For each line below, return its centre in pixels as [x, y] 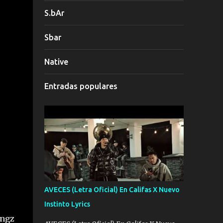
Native [56, 62]
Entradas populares [81, 86]
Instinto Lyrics [67, 204]
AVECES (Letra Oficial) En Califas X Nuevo [112, 190]
